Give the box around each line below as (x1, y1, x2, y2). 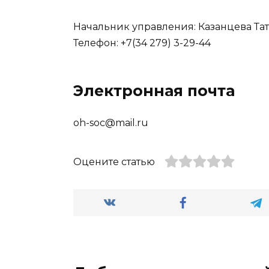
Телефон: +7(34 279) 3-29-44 (73, 37, 211, 49)
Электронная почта (73, 82, 235, 100)
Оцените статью (73, 156, 155, 168)
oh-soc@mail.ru (73, 117, 148, 129)
